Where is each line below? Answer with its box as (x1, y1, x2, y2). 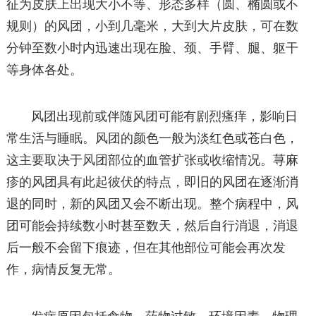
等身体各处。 (6, 63, 83, 78)
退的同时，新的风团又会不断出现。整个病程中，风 (6, 197, 298, 212)
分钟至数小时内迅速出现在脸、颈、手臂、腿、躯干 (6, 41, 298, 56)
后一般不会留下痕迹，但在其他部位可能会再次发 (6, 241, 286, 255)
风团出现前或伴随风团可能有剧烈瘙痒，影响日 (31, 109, 298, 124)
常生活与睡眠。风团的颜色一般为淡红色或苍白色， (6, 131, 298, 146)
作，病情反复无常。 (6, 262, 121, 277)
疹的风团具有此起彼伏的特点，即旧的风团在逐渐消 (6, 175, 298, 190)
